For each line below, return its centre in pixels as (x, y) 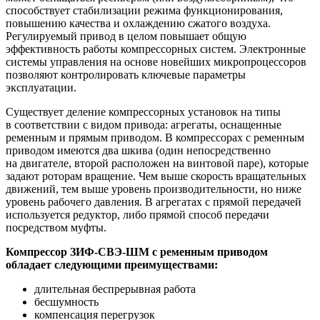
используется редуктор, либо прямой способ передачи (137, 214)
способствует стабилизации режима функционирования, (144, 10)
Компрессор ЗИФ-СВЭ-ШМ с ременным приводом (137, 251)
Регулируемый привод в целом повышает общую (126, 36)
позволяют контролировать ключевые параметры (126, 74)
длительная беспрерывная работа (115, 289)
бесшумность (66, 301)
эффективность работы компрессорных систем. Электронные (156, 49)
